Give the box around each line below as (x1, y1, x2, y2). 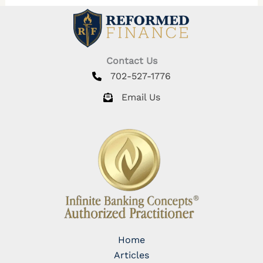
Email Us (121, 92, 160, 103)
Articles (114, 249, 149, 261)
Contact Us (106, 55, 157, 66)
